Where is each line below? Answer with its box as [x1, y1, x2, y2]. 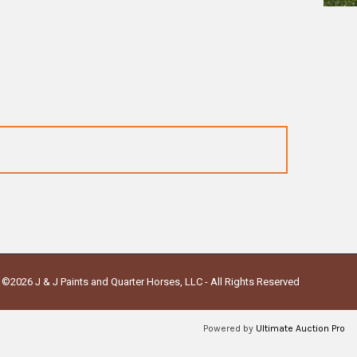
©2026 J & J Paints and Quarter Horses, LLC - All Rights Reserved [2, 276, 300, 288]
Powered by [203, 323, 256, 334]
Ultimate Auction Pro [256, 323, 345, 334]
